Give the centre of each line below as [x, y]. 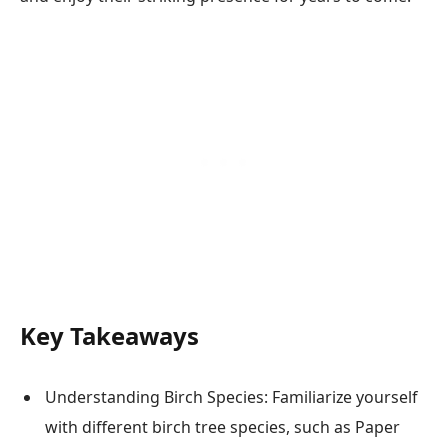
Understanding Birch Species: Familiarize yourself [231, 396]
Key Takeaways [109, 336]
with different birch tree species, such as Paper [222, 426]
